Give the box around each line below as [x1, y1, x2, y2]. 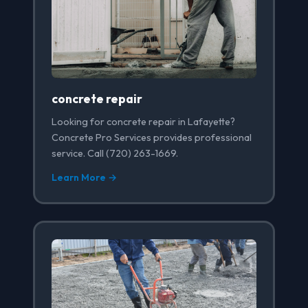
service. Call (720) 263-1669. [52, 147, 178, 160]
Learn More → [52, 171, 117, 184]
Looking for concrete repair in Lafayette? [52, 115, 235, 129]
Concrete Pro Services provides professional [52, 131, 252, 144]
